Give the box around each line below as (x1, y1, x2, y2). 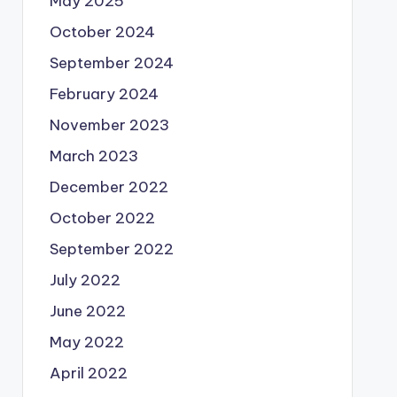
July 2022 (49, 270, 121, 290)
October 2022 (49, 208, 155, 228)
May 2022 (49, 332, 124, 352)
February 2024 (49, 84, 159, 104)
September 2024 (49, 53, 174, 73)
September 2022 (49, 239, 174, 259)
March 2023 (49, 146, 138, 166)
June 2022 (49, 301, 126, 321)
